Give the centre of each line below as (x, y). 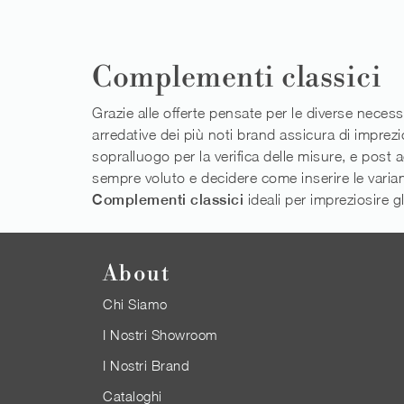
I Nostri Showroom (161, 335)
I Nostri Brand (146, 366)
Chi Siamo (135, 304)
